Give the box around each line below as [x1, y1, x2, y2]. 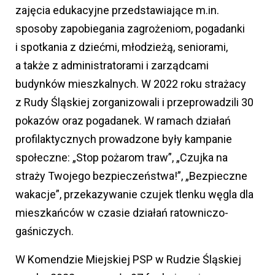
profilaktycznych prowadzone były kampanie [15, 133, 232, 146]
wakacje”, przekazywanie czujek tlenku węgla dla [15, 188, 254, 201]
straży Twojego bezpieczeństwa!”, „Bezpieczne [15, 169, 247, 183]
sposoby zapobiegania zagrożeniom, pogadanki [15, 22, 245, 36]
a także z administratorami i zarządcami [15, 59, 209, 72]
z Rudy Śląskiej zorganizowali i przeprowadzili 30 [15, 96, 254, 109]
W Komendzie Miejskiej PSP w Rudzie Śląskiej [15, 253, 241, 266]
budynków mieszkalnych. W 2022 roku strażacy [15, 77, 246, 91]
